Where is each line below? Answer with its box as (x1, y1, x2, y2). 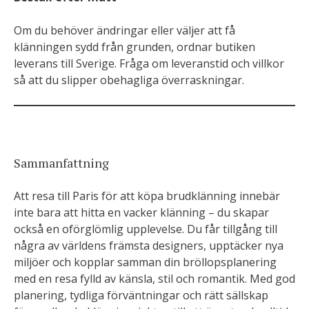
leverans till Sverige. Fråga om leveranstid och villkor (14, 56, 284, 71)
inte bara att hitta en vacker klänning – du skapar (14, 205, 269, 220)
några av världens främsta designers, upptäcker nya (14, 238, 283, 253)
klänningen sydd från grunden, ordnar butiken (14, 39, 255, 54)
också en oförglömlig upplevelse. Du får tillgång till (14, 221, 277, 237)
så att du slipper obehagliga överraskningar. (14, 72, 244, 88)
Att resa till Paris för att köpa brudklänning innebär (14, 188, 280, 203)
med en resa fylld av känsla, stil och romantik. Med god (14, 271, 295, 286)
